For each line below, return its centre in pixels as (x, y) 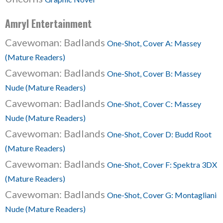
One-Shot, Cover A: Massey (154, 43)
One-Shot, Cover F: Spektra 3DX (162, 165)
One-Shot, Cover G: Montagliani (162, 195)
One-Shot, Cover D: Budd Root (159, 134)
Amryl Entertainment (48, 23)
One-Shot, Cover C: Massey (154, 104)
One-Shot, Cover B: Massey (154, 73)
